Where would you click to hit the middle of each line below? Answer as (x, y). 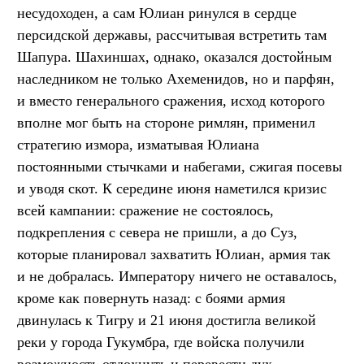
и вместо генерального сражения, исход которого (171, 100)
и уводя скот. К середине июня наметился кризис (172, 188)
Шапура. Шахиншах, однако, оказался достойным (174, 56)
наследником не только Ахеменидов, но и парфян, (176, 78)
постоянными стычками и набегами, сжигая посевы (180, 166)
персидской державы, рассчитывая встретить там (172, 35)
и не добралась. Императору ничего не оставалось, (177, 276)
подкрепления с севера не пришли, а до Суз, (157, 232)
